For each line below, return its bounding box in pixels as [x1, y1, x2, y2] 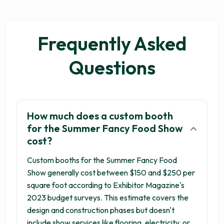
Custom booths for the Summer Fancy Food [27, 155, 177, 165]
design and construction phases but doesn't [27, 205, 175, 215]
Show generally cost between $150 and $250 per [27, 167, 195, 177]
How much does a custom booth [27, 109, 173, 122]
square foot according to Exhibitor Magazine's [27, 180, 185, 190]
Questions [68, 55, 155, 79]
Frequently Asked [37, 31, 186, 55]
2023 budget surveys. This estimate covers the [27, 192, 189, 202]
